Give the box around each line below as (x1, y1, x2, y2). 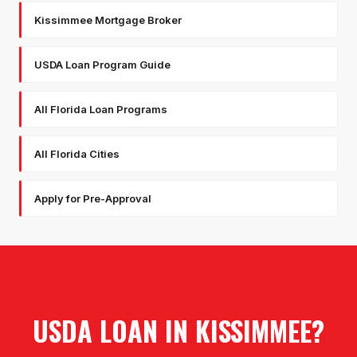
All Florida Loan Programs (34, 103, 167, 116)
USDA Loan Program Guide (34, 58, 171, 72)
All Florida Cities (34, 147, 120, 161)
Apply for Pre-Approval (34, 192, 151, 206)
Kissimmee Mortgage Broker (34, 14, 182, 27)
